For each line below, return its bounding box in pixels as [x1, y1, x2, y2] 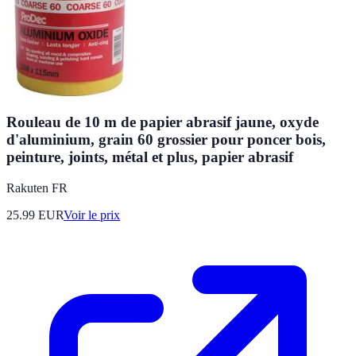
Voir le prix [64, 208, 120, 222]
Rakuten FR [6, 181, 68, 195]
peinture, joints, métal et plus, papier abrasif [6, 149, 293, 166]
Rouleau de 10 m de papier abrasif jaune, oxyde [6, 114, 319, 131]
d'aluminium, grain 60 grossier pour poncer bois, [6, 131, 326, 149]
